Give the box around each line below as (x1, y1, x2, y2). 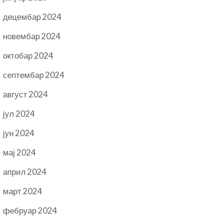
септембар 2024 (3, 70, 65, 80)
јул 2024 (3, 108, 35, 119)
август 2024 (3, 89, 48, 99)
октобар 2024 (3, 50, 54, 61)
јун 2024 (3, 128, 35, 138)
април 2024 (3, 167, 47, 177)
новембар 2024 (3, 31, 61, 41)
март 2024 (3, 186, 43, 196)
